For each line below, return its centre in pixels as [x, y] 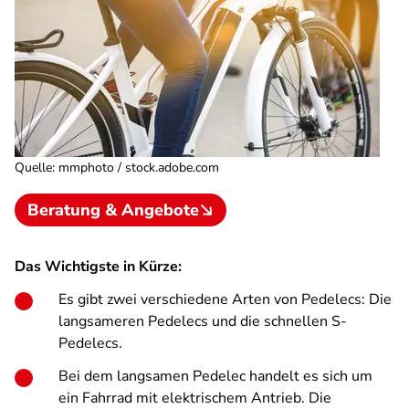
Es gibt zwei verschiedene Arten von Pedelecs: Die [225, 299]
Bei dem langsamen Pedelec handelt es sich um [215, 376]
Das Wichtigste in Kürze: [98, 267]
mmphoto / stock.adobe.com [139, 168]
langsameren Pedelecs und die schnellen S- [203, 321]
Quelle [33, 168]
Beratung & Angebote [113, 210]
